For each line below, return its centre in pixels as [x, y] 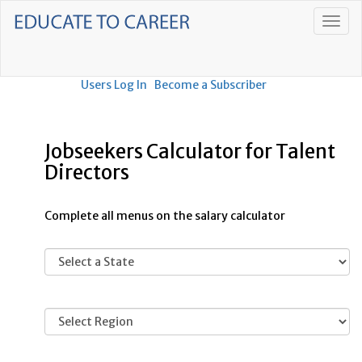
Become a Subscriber [210, 85]
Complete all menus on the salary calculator [165, 216]
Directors [87, 173]
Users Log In [114, 85]
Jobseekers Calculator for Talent [190, 152]
